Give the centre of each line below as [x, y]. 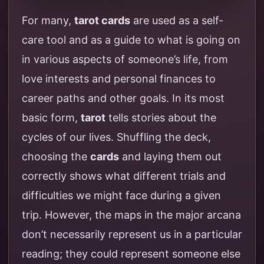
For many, [48, 21]
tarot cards [102, 21]
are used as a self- [177, 21]
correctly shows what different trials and [124, 176]
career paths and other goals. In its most [123, 98]
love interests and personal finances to [119, 79]
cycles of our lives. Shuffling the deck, [116, 137]
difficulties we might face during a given [121, 196]
